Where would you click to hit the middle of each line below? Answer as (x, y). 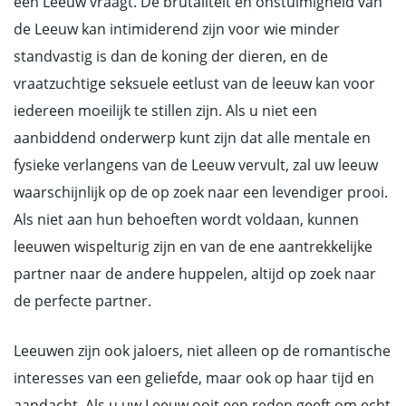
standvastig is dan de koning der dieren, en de (171, 56)
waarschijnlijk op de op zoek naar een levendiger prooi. (201, 192)
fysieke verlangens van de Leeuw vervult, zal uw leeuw (196, 165)
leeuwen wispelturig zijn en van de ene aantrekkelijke (193, 246)
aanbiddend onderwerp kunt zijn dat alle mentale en (192, 138)
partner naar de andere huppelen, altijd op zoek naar (195, 274)
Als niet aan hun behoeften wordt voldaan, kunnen (186, 219)
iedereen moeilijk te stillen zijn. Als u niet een (165, 111)
